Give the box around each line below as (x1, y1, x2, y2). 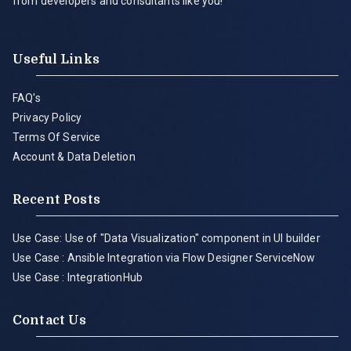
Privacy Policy (13, 110, 82, 124)
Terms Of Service (13, 130, 101, 143)
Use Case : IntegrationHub (13, 270, 143, 284)
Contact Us (13, 313, 87, 327)
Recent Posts (13, 192, 100, 207)
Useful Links (13, 52, 100, 67)
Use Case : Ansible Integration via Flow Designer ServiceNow (13, 251, 316, 264)
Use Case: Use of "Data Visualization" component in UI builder (13, 231, 320, 244)
